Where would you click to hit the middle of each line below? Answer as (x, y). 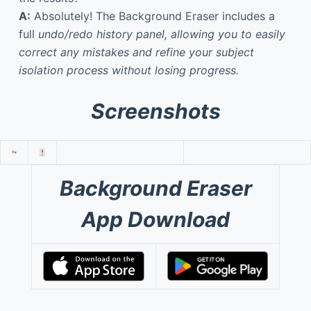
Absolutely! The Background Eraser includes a (152, 16)
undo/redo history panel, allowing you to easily (161, 34)
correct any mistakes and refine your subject (136, 52)
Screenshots (155, 111)
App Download (155, 219)
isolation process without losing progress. (128, 70)
